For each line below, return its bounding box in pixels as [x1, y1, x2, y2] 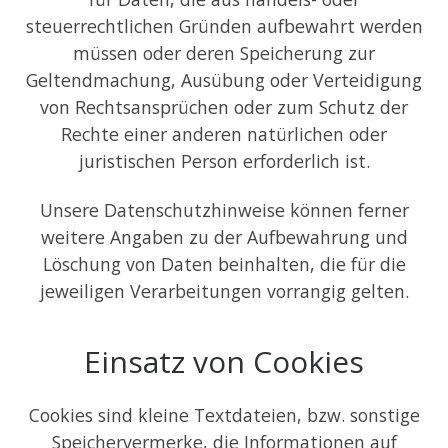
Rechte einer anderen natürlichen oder [61, 121, 387, 146]
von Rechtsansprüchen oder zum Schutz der [40, 94, 408, 119]
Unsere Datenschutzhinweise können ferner [39, 198, 409, 223]
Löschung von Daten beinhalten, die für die [42, 252, 406, 277]
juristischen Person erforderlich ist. [78, 148, 370, 173]
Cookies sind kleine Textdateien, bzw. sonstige [28, 402, 420, 427]
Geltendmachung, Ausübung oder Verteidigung [26, 67, 422, 92]
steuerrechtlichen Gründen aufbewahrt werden [25, 13, 423, 38]
